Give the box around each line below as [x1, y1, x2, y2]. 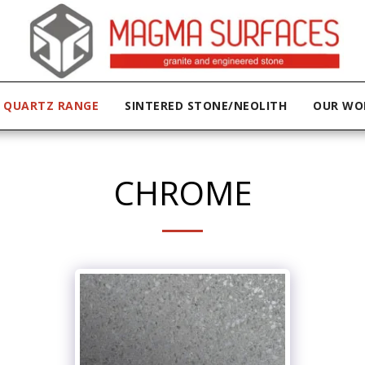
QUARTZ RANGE [3, 98, 99, 113]
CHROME [113, 170, 252, 215]
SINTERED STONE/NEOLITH [125, 98, 288, 113]
